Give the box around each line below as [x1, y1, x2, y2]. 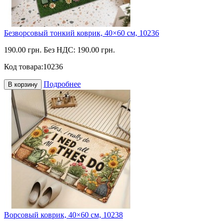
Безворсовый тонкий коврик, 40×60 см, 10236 [4, 29, 159, 37]
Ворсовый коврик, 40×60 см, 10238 [4, 211, 123, 219]
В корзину [8, 81, 38, 88]
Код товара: [4, 62, 43, 71]
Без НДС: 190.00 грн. [44, 46, 115, 54]
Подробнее [44, 80, 81, 88]
